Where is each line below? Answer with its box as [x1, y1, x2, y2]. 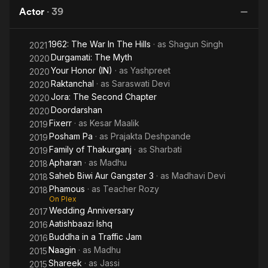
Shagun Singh [169, 39, 223, 49]
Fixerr [49, 118, 72, 128]
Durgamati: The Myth [51, 52, 132, 62]
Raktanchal [51, 78, 94, 89]
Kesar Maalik [90, 118, 139, 128]
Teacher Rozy [103, 184, 159, 194]
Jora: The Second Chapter [51, 92, 157, 102]
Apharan [49, 157, 82, 167]
